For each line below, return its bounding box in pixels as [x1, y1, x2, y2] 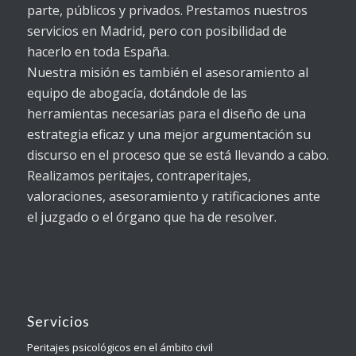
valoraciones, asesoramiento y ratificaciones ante [26, 188, 320, 206]
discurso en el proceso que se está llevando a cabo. [26, 146, 329, 164]
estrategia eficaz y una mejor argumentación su [26, 126, 311, 144]
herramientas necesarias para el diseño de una [26, 105, 306, 123]
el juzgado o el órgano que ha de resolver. [26, 208, 277, 226]
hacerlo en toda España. [26, 43, 169, 61]
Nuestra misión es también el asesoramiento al [26, 64, 308, 82]
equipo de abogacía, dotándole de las [26, 84, 247, 103]
